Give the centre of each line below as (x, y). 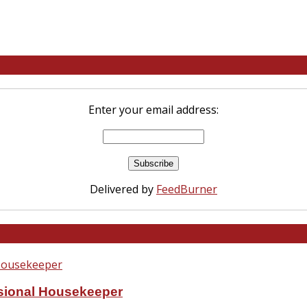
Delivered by (123, 189)
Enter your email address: (153, 109)
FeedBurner (187, 189)
